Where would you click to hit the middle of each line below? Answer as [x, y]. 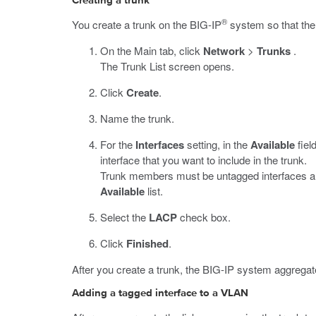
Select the [124, 217]
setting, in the [217, 144]
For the [118, 144]
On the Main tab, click [152, 50]
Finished [147, 243]
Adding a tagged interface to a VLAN [160, 293]
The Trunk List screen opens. [167, 66]
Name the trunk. [137, 118]
